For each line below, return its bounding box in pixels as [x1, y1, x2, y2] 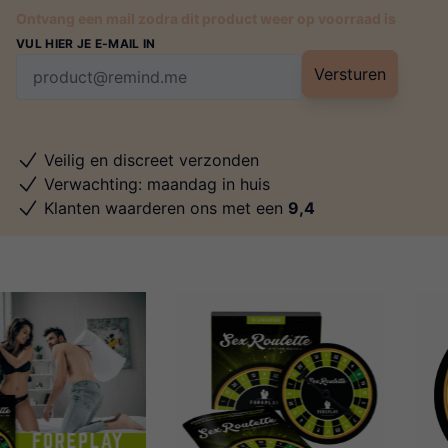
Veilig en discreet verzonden [44, 150, 259, 171]
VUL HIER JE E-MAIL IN [16, 36, 156, 52]
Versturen [314, 64, 386, 85]
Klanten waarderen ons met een [44, 198, 288, 219]
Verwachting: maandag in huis [44, 174, 270, 195]
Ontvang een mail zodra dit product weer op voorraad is [16, 10, 396, 28]
